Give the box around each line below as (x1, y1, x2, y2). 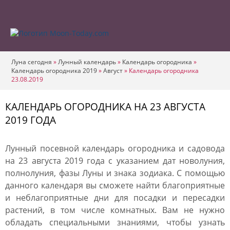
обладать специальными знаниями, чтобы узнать (5, 217, 225, 228)
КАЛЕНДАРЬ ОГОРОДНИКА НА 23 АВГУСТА (5, 100, 205, 113)
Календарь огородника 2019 (11, 66, 97, 75)
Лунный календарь (58, 57, 116, 66)
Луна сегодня (11, 57, 52, 66)
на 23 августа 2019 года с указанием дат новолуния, (5, 155, 225, 166)
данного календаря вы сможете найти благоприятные (5, 180, 225, 191)
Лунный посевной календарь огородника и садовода (5, 143, 225, 154)
